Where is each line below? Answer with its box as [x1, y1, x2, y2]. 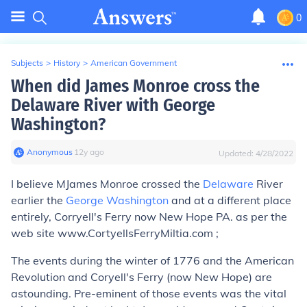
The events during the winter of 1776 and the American [11, 254, 294, 267]
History [53, 58, 80, 68]
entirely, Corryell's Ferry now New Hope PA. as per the [11, 210, 287, 223]
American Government [90, 58, 177, 68]
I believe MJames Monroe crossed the [11, 177, 203, 191]
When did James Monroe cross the [11, 75, 260, 97]
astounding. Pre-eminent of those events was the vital [11, 286, 286, 300]
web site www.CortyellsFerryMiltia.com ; [11, 226, 219, 240]
